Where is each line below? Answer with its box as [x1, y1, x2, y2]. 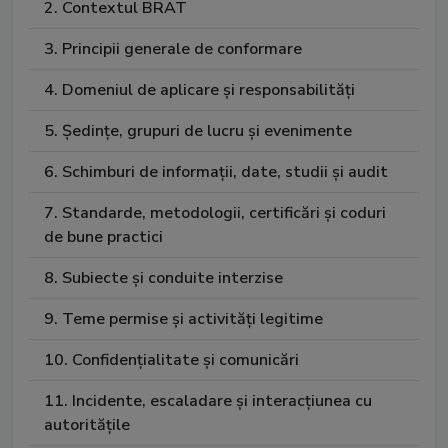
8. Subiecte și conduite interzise [44, 267, 283, 289]
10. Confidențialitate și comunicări [44, 349, 299, 371]
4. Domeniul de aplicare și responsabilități [44, 79, 355, 101]
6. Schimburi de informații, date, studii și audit [44, 161, 388, 183]
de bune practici [44, 226, 163, 248]
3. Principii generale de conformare [44, 38, 302, 60]
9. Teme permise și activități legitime [44, 308, 323, 330]
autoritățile [44, 414, 130, 436]
